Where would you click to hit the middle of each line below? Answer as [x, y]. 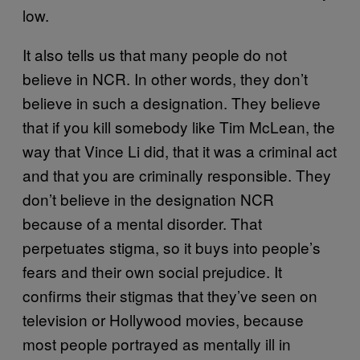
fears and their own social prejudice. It [152, 271]
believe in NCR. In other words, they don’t [165, 78]
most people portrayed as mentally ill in [157, 344]
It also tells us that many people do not [155, 54]
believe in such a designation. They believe [172, 102]
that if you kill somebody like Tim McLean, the [179, 127]
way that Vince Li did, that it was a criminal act [180, 151]
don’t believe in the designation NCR [148, 199]
